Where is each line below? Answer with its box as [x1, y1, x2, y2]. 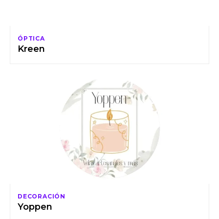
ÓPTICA [18, 35, 45, 43]
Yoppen [18, 201, 52, 213]
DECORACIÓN [18, 193, 66, 200]
